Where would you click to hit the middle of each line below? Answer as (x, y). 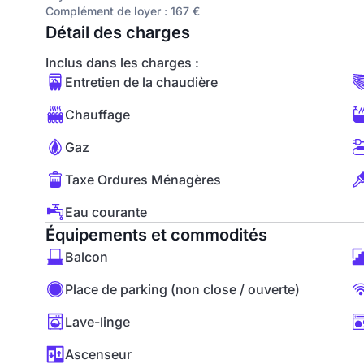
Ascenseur (98, 354)
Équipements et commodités (156, 235)
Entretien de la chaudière (141, 82)
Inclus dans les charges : (122, 63)
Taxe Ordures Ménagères (143, 180)
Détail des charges (118, 32)
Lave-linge (97, 322)
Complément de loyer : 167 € (123, 11)
